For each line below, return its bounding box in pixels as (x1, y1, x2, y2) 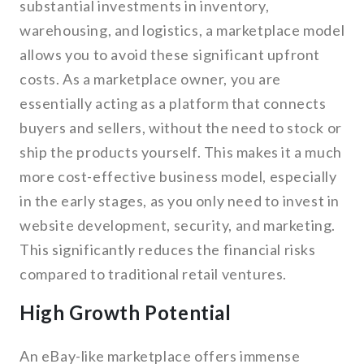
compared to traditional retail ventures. (19, 265, 288, 284)
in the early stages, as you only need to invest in (19, 192, 340, 210)
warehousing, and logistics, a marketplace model (19, 21, 345, 40)
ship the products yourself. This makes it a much (19, 143, 342, 162)
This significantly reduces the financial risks (19, 240, 316, 259)
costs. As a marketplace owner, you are (19, 70, 281, 89)
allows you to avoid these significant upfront (19, 45, 321, 64)
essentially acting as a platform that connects (19, 94, 327, 113)
